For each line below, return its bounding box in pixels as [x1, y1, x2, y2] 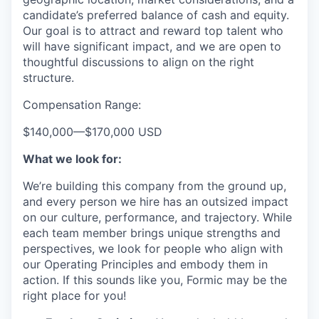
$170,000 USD [85, 125, 162, 140]
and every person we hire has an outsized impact [23, 194, 288, 209]
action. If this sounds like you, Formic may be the [23, 273, 287, 288]
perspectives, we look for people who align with [23, 241, 283, 256]
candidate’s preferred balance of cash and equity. [23, 8, 289, 23]
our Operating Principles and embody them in [23, 257, 268, 272]
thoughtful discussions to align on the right [23, 55, 254, 70]
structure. [23, 70, 74, 85]
